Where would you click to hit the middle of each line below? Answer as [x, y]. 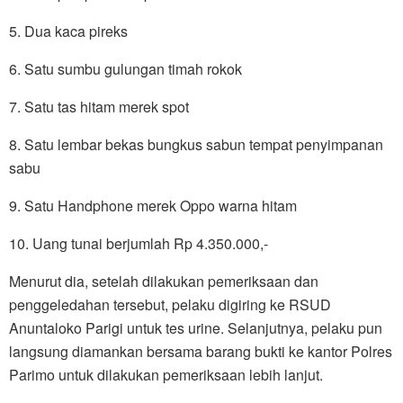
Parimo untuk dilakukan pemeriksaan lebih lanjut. [166, 374]
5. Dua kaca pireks [68, 31]
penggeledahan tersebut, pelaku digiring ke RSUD [170, 304]
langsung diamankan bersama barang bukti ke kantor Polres [201, 351]
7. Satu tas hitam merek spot [99, 106]
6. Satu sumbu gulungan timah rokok [125, 68]
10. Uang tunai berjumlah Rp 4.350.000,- [139, 243]
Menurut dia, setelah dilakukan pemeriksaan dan [164, 281]
